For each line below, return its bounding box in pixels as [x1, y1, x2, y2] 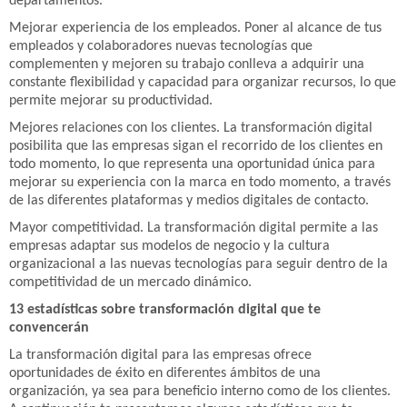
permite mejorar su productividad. [9, 93, 213, 108]
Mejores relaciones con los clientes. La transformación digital [9, 120, 372, 135]
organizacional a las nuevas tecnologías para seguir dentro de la [9, 256, 388, 272]
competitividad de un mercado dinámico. [9, 274, 252, 290]
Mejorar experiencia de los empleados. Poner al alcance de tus [9, 20, 382, 35]
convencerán [9, 320, 89, 335]
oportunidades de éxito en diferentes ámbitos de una [9, 365, 321, 381]
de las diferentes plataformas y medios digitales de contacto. [9, 193, 369, 208]
